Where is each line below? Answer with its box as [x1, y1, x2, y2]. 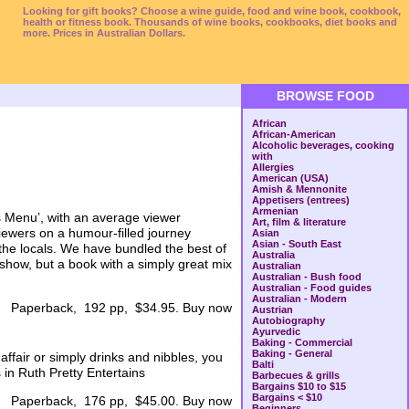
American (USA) [252, 173, 329, 184]
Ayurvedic [252, 326, 300, 337]
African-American [252, 129, 336, 140]
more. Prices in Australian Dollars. [23, 27, 185, 38]
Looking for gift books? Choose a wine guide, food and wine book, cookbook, [23, 5, 401, 16]
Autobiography [252, 315, 325, 326]
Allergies [252, 162, 294, 173]
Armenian [252, 205, 299, 216]
